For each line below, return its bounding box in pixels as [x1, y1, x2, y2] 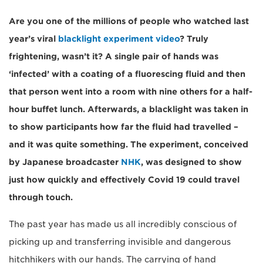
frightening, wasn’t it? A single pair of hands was [9, 52, 218, 61]
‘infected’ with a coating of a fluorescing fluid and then [9, 69, 245, 79]
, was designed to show [141, 157, 242, 167]
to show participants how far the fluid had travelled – [9, 122, 238, 131]
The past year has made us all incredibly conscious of [9, 220, 237, 229]
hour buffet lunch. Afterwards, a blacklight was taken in [9, 104, 248, 114]
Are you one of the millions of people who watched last [9, 16, 249, 26]
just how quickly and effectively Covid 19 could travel [9, 175, 240, 184]
